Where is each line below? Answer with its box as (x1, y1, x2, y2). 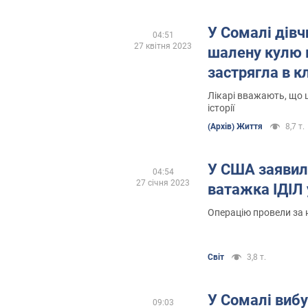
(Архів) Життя (208, 121, 263, 131)
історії (208, 102, 234, 113)
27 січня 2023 (136, 177, 190, 188)
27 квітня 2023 (134, 41, 192, 51)
